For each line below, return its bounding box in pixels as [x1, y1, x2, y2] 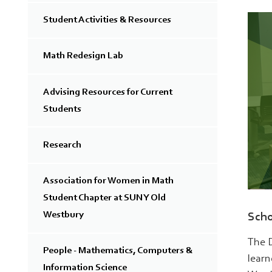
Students [43, 104, 81, 114]
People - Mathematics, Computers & [43, 246, 192, 256]
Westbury [43, 210, 84, 220]
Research [43, 140, 81, 150]
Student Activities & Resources [43, 15, 171, 25]
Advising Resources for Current [43, 87, 172, 97]
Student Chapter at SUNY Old [43, 193, 166, 203]
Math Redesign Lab [43, 51, 123, 61]
